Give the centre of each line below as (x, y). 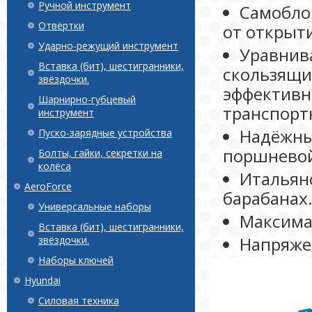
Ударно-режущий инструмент (108, 46)
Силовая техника (79, 301)
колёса (55, 166)
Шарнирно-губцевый (87, 99)
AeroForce (48, 186)
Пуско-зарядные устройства (105, 133)
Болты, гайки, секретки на (100, 153)
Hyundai (42, 280)
